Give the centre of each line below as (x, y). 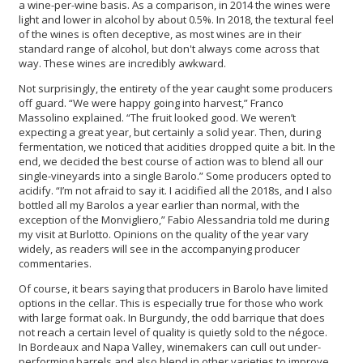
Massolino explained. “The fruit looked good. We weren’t (157, 118)
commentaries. (55, 264)
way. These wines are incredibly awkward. (124, 64)
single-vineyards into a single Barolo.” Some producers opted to (175, 176)
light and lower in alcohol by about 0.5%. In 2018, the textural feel (176, 20)
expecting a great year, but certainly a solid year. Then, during (170, 132)
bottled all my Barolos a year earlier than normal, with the (159, 205)
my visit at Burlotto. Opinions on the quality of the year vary (164, 235)
